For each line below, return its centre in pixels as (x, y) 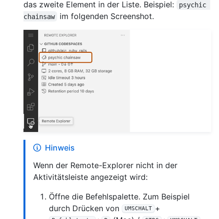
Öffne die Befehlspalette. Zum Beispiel (119, 196)
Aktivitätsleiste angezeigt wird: (90, 177)
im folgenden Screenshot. (106, 16)
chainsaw (39, 16)
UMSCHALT (138, 209)
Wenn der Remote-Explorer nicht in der (105, 165)
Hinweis (60, 147)
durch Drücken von (85, 208)
